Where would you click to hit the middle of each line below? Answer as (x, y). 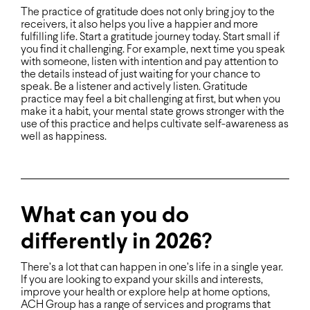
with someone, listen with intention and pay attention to (149, 62)
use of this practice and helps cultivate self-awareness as (155, 124)
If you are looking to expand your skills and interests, (142, 280)
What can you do (105, 216)
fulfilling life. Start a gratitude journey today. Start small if (150, 37)
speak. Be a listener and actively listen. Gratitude (134, 86)
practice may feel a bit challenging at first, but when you (151, 99)
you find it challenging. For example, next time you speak (153, 49)
